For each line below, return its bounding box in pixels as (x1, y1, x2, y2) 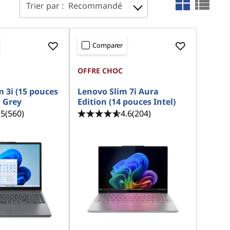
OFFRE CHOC (78, 66, 123, 75)
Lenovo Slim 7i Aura (78, 86, 159, 97)
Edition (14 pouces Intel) (78, 96, 176, 107)
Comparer (92, 41, 123, 50)
